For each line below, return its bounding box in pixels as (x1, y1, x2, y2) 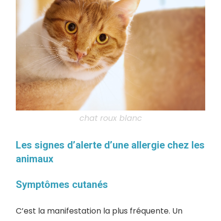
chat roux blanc (79, 112, 142, 124)
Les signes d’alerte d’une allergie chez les (16, 139, 205, 151)
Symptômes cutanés (16, 178, 108, 190)
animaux (16, 152, 53, 165)
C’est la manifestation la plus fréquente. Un (16, 205, 183, 217)
